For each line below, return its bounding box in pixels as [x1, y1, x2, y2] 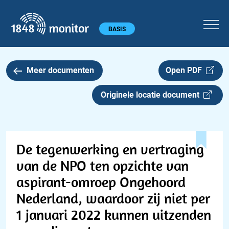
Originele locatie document [101, 90, 203, 100]
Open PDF [165, 65, 206, 75]
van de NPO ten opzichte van [16, 156, 189, 174]
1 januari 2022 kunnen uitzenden [16, 205, 211, 223]
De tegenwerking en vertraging [16, 140, 204, 158]
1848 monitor [99, 11, 147, 21]
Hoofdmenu [6, 22, 48, 33]
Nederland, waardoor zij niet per [16, 189, 210, 207]
